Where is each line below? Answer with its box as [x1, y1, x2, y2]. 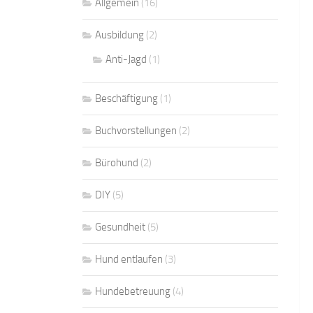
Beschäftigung [95, 92, 158, 105]
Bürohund [95, 156, 138, 169]
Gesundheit [95, 220, 145, 233]
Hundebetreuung [95, 284, 170, 298]
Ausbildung [95, 28, 144, 41]
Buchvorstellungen [95, 124, 177, 137]
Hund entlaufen [95, 252, 163, 265]
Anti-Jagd [105, 52, 147, 66]
